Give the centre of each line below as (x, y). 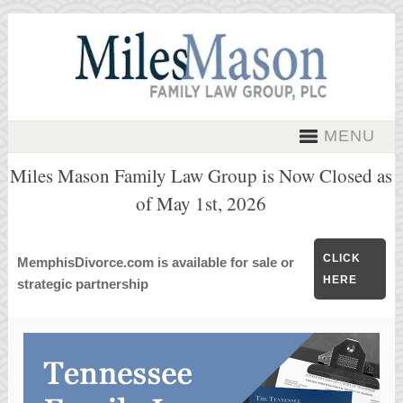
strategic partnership (86, 284)
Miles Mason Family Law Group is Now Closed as (201, 175)
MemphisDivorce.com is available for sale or (155, 262)
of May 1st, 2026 (201, 203)
